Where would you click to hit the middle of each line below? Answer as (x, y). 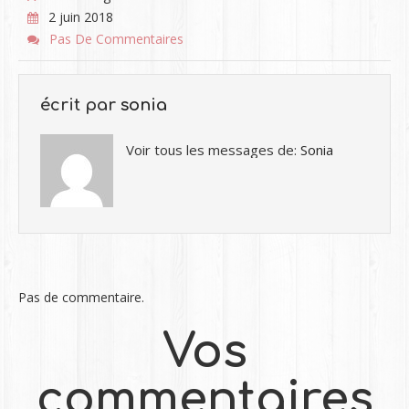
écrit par (80, 105)
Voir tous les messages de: (213, 150)
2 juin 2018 (80, 17)
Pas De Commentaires (116, 39)
